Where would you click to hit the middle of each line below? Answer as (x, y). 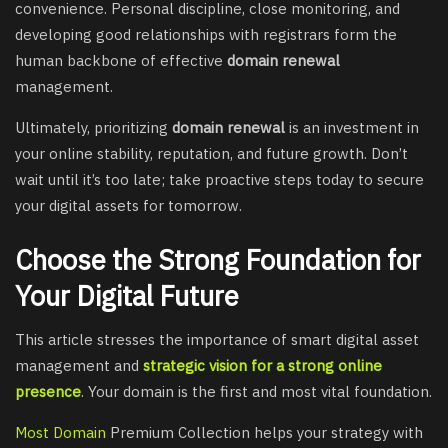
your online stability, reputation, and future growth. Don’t (211, 154)
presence (48, 392)
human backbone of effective (121, 61)
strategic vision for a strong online (262, 366)
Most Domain (60, 433)
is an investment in (352, 128)
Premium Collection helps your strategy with (264, 433)
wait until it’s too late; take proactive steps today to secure (219, 180)
